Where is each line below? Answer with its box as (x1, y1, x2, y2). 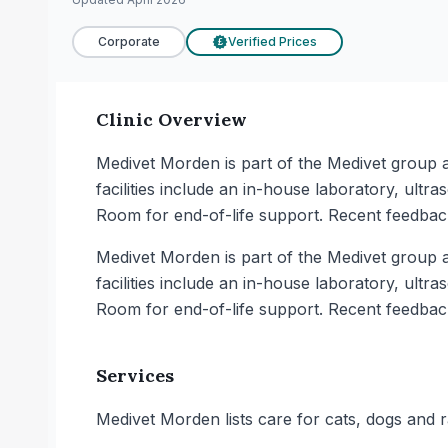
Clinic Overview (96, 108, 247, 131)
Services (96, 364, 174, 387)
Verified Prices (228, 34, 317, 49)
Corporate (98, 34, 160, 49)
